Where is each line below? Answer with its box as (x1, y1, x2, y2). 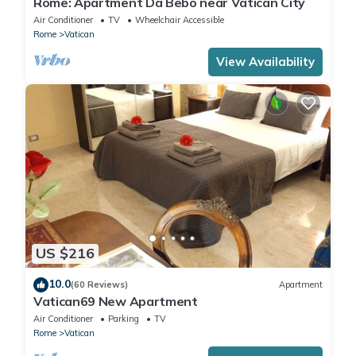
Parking (108, 312, 139, 324)
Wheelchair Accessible (135, 14, 224, 26)
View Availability (216, 54, 315, 70)
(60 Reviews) (71, 279, 128, 291)
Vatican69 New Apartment (33, 292, 198, 309)
